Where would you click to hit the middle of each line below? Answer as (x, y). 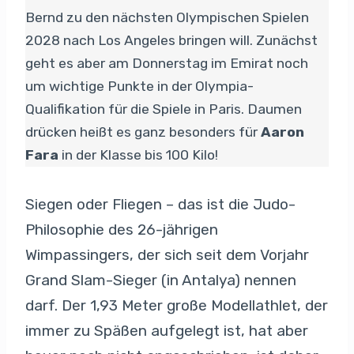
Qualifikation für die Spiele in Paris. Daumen (164, 109)
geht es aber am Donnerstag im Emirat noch (167, 63)
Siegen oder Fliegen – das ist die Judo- (160, 204)
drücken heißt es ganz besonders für (143, 132)
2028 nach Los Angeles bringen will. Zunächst (171, 40)
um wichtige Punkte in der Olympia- (139, 86)
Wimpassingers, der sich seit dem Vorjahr (167, 254)
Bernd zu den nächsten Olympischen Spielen (167, 17)
